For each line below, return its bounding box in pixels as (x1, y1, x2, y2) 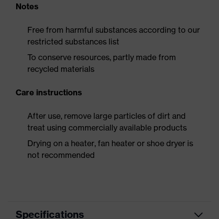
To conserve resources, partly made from (27, 52, 176, 62)
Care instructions (16, 88, 82, 97)
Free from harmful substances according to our (27, 25, 200, 35)
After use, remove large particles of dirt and (27, 111, 186, 121)
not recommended (27, 150, 95, 160)
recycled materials (27, 64, 94, 74)
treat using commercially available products (27, 123, 187, 132)
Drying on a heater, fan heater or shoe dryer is (27, 138, 193, 148)
